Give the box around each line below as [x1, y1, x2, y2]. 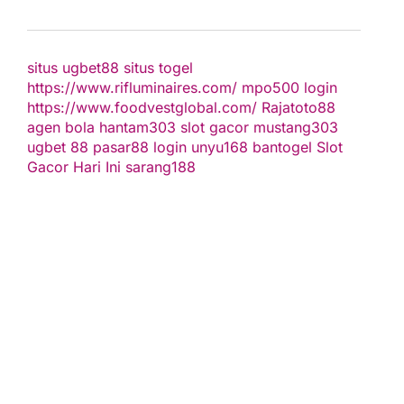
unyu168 [191, 138, 248, 156]
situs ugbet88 [27, 59, 119, 77]
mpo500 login [242, 78, 337, 96]
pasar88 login [93, 138, 187, 156]
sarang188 [125, 158, 196, 176]
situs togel [124, 59, 193, 77]
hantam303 [99, 118, 176, 136]
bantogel [252, 138, 312, 156]
